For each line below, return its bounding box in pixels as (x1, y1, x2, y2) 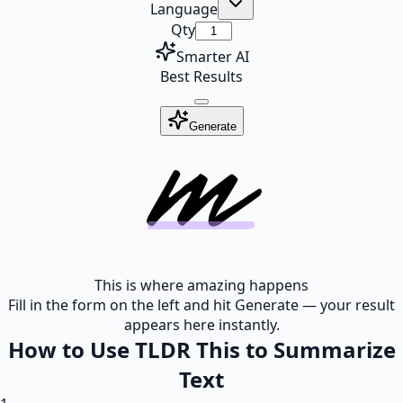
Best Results (160, 67, 243, 86)
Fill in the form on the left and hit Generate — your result (8, 295, 395, 315)
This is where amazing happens (94, 275, 309, 295)
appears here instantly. (123, 315, 280, 335)
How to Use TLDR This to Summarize (7, 335, 396, 364)
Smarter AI (175, 47, 249, 67)
